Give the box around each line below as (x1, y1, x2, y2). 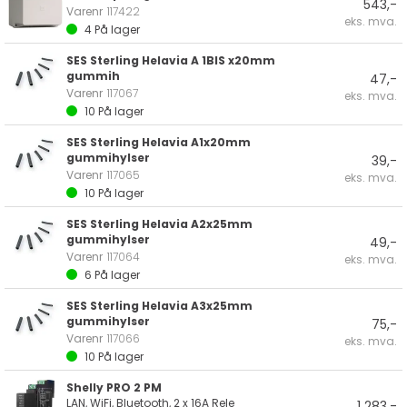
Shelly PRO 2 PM (66, 380, 162, 395)
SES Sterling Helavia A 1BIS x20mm (66, 53, 275, 68)
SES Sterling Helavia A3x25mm (66, 298, 253, 313)
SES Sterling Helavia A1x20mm (66, 134, 251, 150)
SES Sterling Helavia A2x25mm (66, 216, 253, 232)
